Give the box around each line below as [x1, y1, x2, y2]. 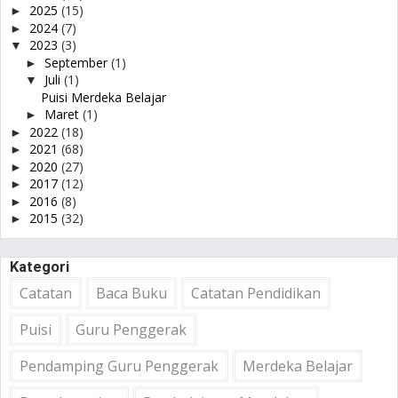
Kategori [10, 258, 69, 275]
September [44, 53, 111, 71]
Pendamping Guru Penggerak [20, 355, 219, 376]
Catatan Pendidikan [191, 283, 321, 303]
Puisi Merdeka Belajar [40, 88, 166, 106]
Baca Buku [96, 283, 167, 303]
